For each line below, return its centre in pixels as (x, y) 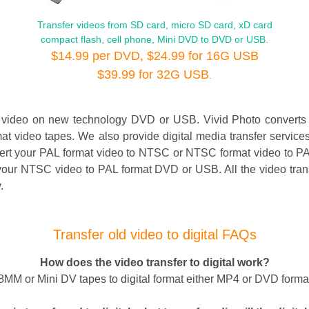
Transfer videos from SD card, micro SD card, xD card (154, 24)
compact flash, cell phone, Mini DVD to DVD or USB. (154, 39)
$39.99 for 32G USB (153, 74)
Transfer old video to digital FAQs (154, 234)
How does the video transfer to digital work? (154, 262)
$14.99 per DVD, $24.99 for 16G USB (154, 56)
